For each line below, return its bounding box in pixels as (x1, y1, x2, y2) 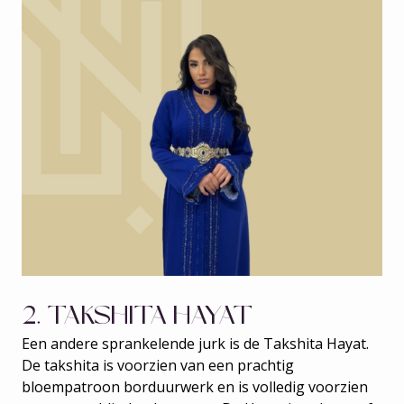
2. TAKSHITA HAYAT (22, 298, 252, 332)
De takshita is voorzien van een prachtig (22, 355, 294, 375)
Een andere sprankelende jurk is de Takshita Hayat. (22, 334, 369, 353)
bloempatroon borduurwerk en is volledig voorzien (22, 377, 368, 397)
